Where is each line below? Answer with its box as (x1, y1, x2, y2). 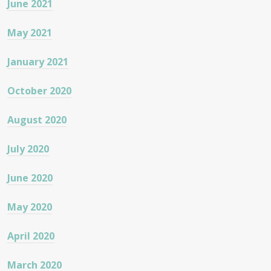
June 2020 (7, 171, 53, 185)
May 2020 (7, 200, 52, 214)
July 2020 (7, 142, 49, 156)
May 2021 (7, 26, 52, 40)
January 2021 (7, 55, 68, 69)
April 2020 (7, 229, 54, 243)
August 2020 (7, 113, 67, 127)
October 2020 (7, 84, 71, 98)
